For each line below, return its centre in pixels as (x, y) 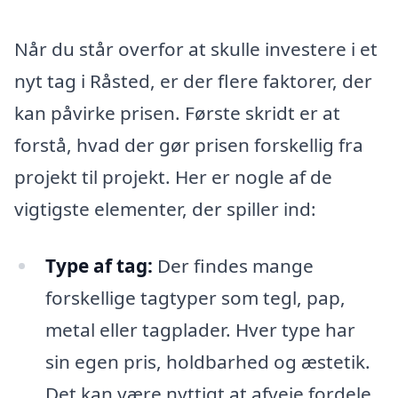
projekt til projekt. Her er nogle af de (173, 177)
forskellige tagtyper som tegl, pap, (195, 297)
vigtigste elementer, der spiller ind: (165, 209)
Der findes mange (233, 265)
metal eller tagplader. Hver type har (200, 329)
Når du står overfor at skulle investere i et (196, 49)
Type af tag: (99, 265)
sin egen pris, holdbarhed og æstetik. (207, 361)
